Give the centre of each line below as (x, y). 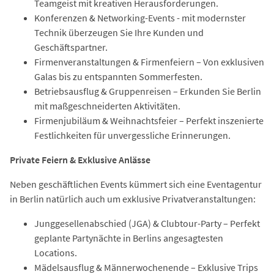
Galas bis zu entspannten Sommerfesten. (118, 76)
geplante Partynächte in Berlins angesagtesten (129, 238)
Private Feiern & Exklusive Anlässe (80, 159)
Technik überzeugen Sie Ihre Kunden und (119, 32)
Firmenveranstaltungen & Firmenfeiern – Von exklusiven (149, 61)
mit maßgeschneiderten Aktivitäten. (107, 106)
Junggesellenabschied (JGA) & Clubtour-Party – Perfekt (147, 223)
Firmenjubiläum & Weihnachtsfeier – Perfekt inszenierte (149, 120)
